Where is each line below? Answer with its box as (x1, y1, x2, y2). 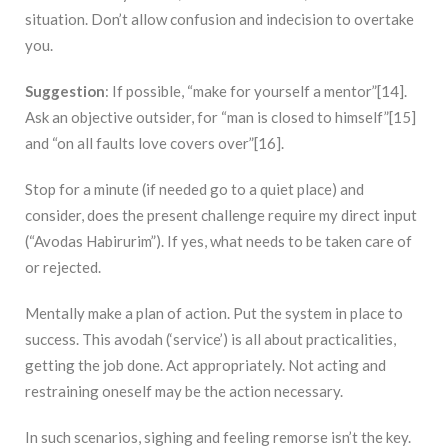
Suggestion (25, 82, 105, 101)
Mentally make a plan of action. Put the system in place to (25, 304, 403, 323)
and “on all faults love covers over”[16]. (25, 134, 284, 153)
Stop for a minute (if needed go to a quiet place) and (25, 180, 364, 199)
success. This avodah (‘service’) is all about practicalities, (25, 330, 396, 349)
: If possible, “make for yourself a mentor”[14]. (105, 82, 407, 101)
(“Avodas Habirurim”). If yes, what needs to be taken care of (25, 232, 412, 251)
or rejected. (25, 258, 101, 277)
